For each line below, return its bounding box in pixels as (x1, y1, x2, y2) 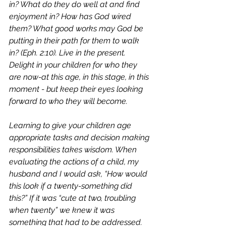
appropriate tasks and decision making (9, 133, 151, 142)
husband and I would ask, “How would (9, 169, 149, 179)
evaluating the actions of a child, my (9, 157, 141, 166)
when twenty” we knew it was (9, 205, 117, 215)
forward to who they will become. (9, 96, 130, 106)
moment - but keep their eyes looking (9, 84, 145, 94)
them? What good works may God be (9, 24, 145, 33)
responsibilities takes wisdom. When (9, 145, 139, 154)
